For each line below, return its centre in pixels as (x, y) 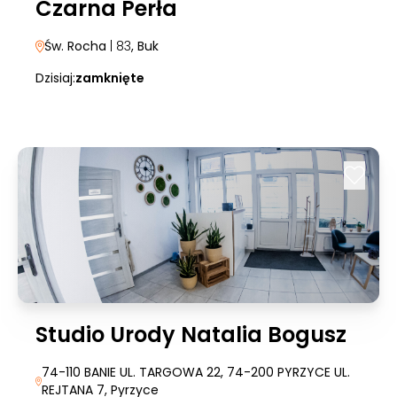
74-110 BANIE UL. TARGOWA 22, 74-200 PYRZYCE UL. (196, 372)
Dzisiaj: (55, 78)
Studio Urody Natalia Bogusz (191, 335)
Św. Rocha (75, 46)
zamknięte (110, 78)
